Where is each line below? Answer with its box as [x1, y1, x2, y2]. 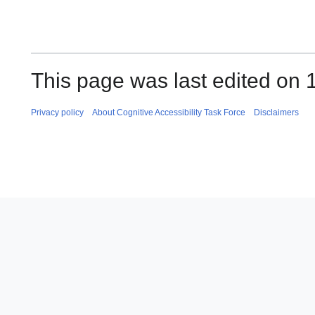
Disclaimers [254, 107, 299, 117]
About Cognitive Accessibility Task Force [92, 107, 245, 117]
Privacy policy [31, 107, 84, 117]
